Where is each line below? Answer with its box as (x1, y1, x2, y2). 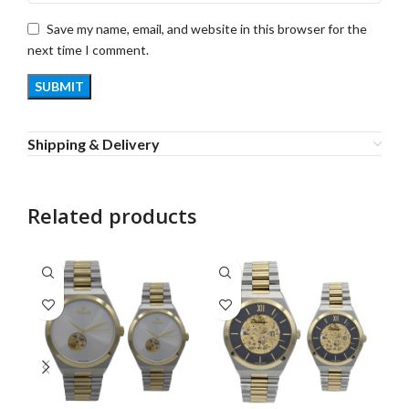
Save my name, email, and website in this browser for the (47, 20, 367, 37)
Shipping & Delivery (27, 135, 160, 153)
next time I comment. (27, 42, 149, 58)
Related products (27, 202, 197, 230)
